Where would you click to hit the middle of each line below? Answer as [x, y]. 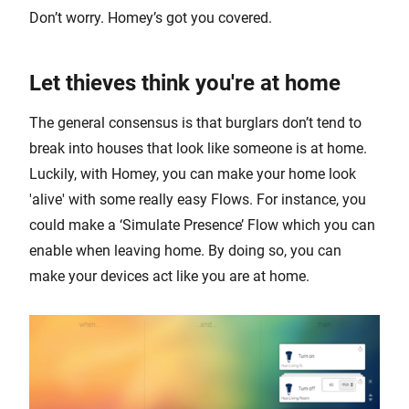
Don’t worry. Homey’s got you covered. [151, 18]
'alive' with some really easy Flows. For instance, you [198, 199]
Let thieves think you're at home [185, 83]
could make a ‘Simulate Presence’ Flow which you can [202, 225]
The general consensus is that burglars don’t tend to [195, 123]
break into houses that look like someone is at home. [198, 148]
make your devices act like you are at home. [169, 276]
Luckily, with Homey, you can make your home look [193, 174]
